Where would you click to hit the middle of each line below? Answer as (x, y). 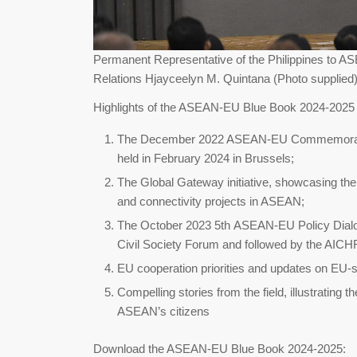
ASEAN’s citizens (164, 312)
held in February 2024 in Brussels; (206, 159)
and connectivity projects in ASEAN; (211, 202)
